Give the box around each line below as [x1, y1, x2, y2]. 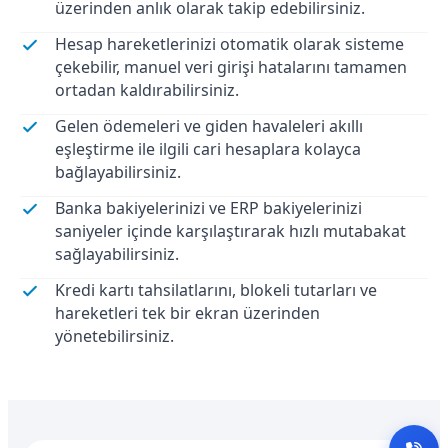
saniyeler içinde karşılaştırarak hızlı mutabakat [55, 219, 406, 242]
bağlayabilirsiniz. [55, 160, 181, 183]
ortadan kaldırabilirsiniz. [55, 78, 239, 101]
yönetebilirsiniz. [55, 324, 174, 347]
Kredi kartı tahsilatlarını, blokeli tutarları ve [55, 278, 377, 301]
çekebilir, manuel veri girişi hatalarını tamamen [55, 55, 407, 78]
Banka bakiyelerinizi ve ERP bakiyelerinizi [55, 196, 362, 219]
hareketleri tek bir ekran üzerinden [55, 301, 320, 324]
